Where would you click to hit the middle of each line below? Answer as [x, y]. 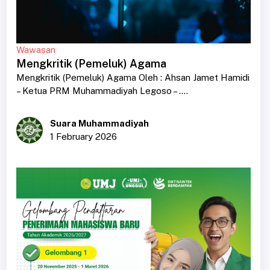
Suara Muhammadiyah [99, 123]
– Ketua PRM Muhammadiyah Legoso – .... [102, 90]
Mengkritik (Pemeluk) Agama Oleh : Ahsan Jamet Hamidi [133, 77]
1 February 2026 [83, 136]
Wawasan [36, 49]
